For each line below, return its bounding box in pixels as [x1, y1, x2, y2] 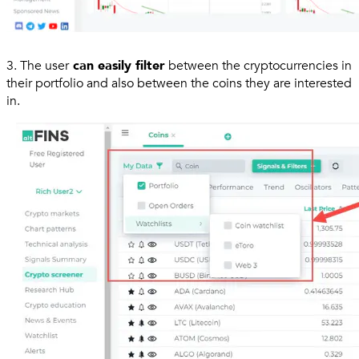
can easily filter [69, 57, 165, 75]
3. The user [6, 57, 69, 75]
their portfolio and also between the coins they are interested [6, 75, 352, 93]
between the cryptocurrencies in [165, 57, 352, 75]
